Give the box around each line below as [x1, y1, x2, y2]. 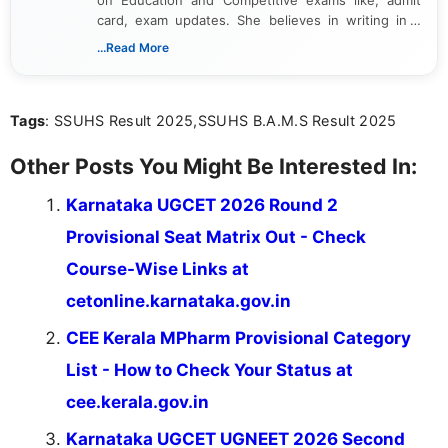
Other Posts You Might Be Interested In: [10, 153, 417, 180]
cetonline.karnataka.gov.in [66, 291, 291, 312]
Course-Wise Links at [66, 259, 249, 280]
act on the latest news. [97, 72, 242, 89]
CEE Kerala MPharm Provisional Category [66, 328, 411, 349]
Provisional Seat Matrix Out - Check [66, 227, 366, 248]
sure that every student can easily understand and [97, 52, 421, 69]
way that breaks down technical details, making [97, 32, 421, 49]
